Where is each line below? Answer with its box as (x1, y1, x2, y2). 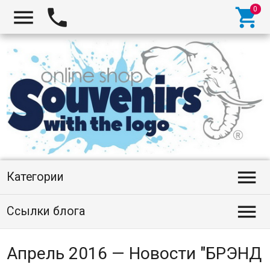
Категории (6, 170, 64, 184)
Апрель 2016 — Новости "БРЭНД (6, 243, 262, 263)
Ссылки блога (6, 204, 85, 218)
